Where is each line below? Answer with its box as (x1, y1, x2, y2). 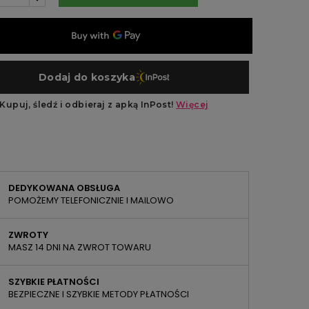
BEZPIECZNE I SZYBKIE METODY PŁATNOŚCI (8, 288, 189, 301)
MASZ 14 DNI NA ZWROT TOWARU (8, 241, 151, 254)
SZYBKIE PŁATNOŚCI (8, 275, 99, 288)
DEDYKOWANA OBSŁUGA (8, 181, 120, 195)
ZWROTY (8, 228, 48, 241)
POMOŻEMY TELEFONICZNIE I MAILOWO (8, 194, 174, 207)
